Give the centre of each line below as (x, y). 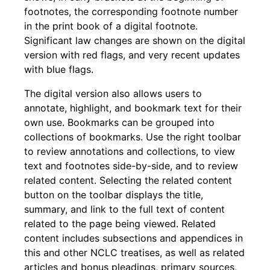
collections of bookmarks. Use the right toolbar (133, 137)
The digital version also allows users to (113, 93)
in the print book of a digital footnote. (111, 26)
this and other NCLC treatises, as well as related (134, 252)
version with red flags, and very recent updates (132, 55)
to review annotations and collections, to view (130, 151)
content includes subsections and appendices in (133, 238)
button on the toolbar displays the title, (114, 194)
